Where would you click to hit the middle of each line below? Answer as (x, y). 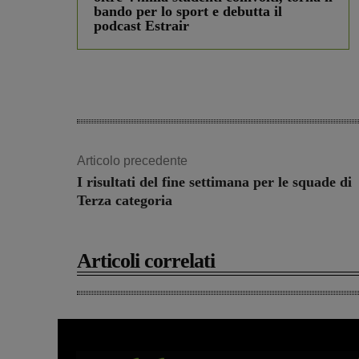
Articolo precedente (132, 161)
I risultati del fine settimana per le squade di (214, 182)
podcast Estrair (141, 26)
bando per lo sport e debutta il (188, 12)
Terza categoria (125, 201)
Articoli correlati (146, 261)
